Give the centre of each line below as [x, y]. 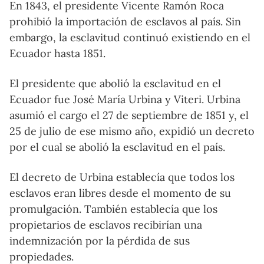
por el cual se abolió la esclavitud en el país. [117, 147]
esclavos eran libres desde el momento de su [120, 193]
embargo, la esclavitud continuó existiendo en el [130, 37]
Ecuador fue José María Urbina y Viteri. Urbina [125, 99]
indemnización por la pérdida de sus [100, 240]
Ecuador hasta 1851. [57, 53]
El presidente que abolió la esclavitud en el [115, 83]
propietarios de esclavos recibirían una [106, 225]
